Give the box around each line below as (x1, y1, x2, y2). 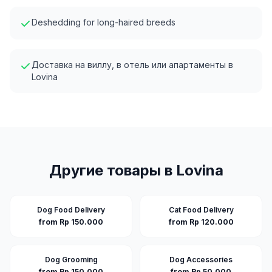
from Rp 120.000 (168, 217, 234, 226)
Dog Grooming (44, 255, 98, 264)
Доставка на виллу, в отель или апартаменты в (32, 59, 233, 70)
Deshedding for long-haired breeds (32, 17, 175, 27)
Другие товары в (49, 161, 176, 179)
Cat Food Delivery (168, 205, 234, 214)
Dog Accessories (169, 255, 233, 264)
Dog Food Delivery (37, 205, 105, 214)
